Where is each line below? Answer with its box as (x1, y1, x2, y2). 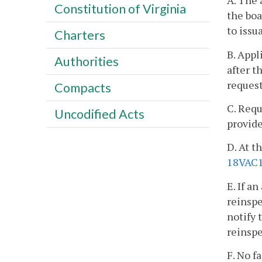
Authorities (54, 53, 119, 69)
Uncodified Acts (54, 106, 144, 122)
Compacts (54, 80, 111, 95)
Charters (54, 27, 105, 43)
